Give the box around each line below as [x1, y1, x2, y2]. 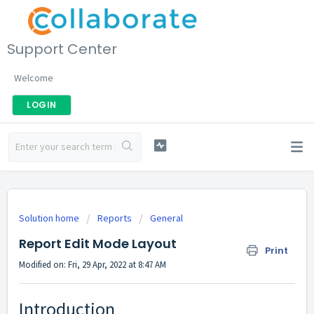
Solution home [19, 212, 81, 224]
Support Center [7, 39, 117, 59]
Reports [97, 212, 132, 224]
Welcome [14, 71, 53, 84]
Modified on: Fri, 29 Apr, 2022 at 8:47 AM [19, 259, 166, 271]
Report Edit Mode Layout [19, 235, 177, 252]
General [150, 212, 183, 224]
